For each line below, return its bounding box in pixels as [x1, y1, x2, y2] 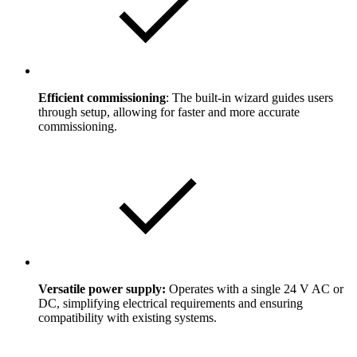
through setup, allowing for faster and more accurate [38, 105, 300, 120]
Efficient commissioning [38, 91, 166, 105]
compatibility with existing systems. [38, 311, 217, 325]
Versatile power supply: [38, 282, 166, 296]
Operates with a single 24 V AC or [166, 282, 343, 296]
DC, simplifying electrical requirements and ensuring [38, 296, 303, 311]
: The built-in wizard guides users [166, 91, 333, 105]
